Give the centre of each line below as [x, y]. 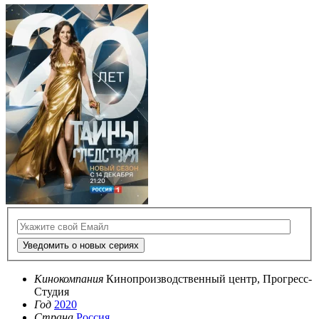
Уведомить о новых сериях [81, 246]
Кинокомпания [69, 279]
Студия [52, 292]
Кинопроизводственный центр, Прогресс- [209, 279]
